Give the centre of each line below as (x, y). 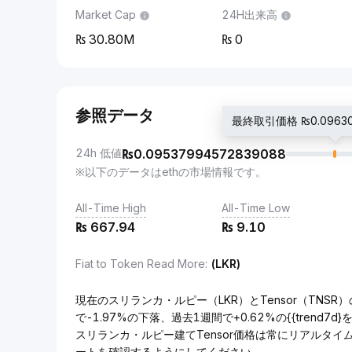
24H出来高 (249, 15)
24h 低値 (99, 153)
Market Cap (106, 15)
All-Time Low (256, 208)
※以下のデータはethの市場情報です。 (171, 172)
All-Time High (111, 208)
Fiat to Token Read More (140, 264)
